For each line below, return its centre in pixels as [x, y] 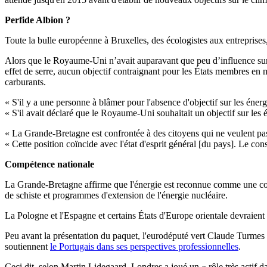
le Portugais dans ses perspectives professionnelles [144, 247]
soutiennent [27, 247]
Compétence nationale [49, 164]
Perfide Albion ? [38, 20]
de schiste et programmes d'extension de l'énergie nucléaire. [116, 195]
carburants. [25, 82]
